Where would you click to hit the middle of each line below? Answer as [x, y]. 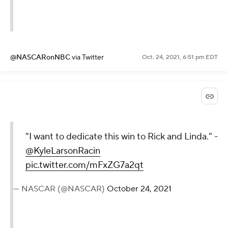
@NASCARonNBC [41, 58]
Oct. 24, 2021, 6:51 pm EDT [180, 58]
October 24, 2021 [139, 189]
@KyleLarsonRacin [63, 151]
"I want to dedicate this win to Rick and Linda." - [122, 137]
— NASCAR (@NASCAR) [60, 189]
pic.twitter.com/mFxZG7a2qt [84, 165]
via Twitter [88, 58]
